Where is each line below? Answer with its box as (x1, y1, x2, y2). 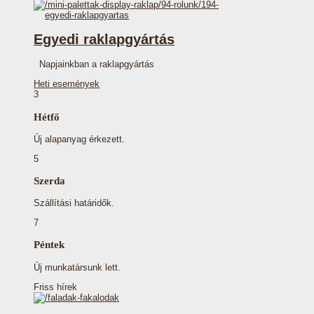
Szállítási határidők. (34, 198, 114, 209)
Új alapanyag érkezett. (34, 133, 125, 144)
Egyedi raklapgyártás (34, 32, 175, 48)
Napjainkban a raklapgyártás (34, 59, 154, 70)
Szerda (34, 174, 65, 186)
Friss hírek (34, 281, 77, 292)
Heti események (34, 78, 100, 90)
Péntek (34, 238, 64, 251)
